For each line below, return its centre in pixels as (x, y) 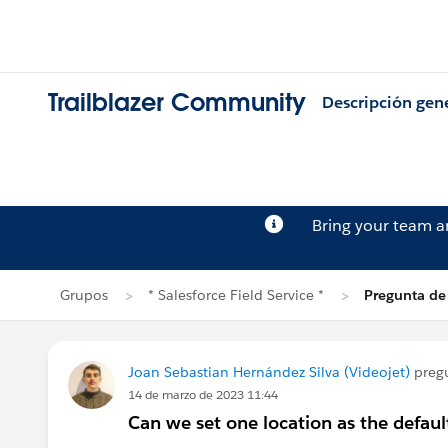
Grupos (84, 295)
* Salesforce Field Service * (236, 295)
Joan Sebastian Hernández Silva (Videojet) (269, 372)
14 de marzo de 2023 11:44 (203, 394)
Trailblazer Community (177, 103)
